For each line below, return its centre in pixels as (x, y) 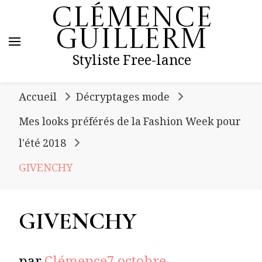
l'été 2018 (42, 145)
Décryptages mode (123, 99)
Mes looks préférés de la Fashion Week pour (130, 123)
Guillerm (132, 41)
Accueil (38, 99)
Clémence (132, 19)
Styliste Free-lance (132, 63)
